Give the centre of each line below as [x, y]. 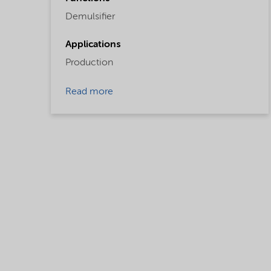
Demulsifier [90, 17]
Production [89, 63]
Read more [89, 92]
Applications [93, 45]
